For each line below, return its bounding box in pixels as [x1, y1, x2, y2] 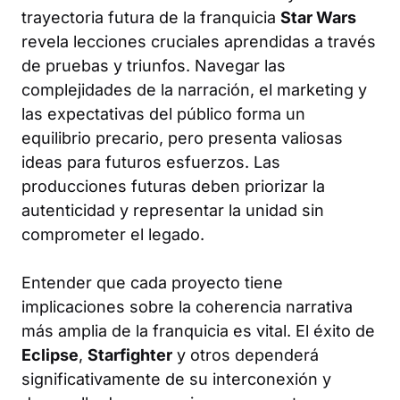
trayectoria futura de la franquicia [21, 8, 280, 27]
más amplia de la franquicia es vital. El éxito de [21, 321, 375, 340]
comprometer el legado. [21, 225, 204, 244]
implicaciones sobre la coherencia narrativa [21, 297, 353, 316]
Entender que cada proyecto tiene [21, 273, 283, 292]
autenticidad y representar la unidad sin [21, 201, 324, 220]
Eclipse [21, 346, 79, 364]
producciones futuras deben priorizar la [21, 177, 325, 196]
